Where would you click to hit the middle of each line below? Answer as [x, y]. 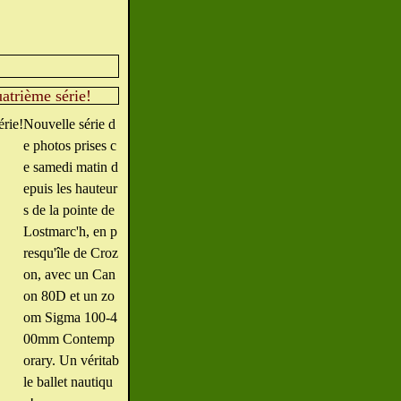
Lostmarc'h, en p [70, 231]
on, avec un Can [69, 274]
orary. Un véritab [71, 360]
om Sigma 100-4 [70, 317]
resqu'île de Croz [71, 253]
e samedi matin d [71, 167]
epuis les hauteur [70, 188]
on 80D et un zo [69, 296]
